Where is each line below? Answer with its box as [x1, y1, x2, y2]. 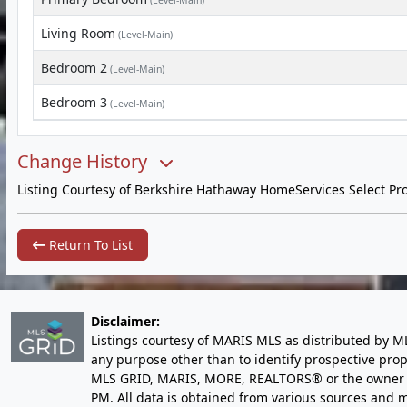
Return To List [45, 236, 133, 253]
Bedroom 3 [41, 94, 107, 111]
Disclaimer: [91, 313, 160, 330]
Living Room [41, 25, 115, 42]
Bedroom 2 [41, 59, 107, 76]
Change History [17, 149, 152, 174]
